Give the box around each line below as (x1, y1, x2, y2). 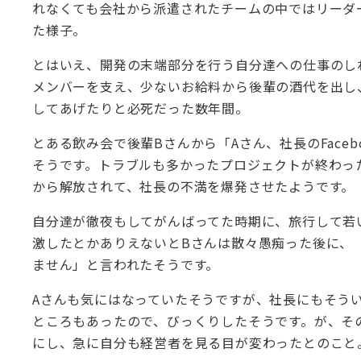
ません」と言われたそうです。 (32, 255, 220, 274)
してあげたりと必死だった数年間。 (32, 98, 249, 118)
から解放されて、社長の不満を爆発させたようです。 (32, 176, 355, 196)
